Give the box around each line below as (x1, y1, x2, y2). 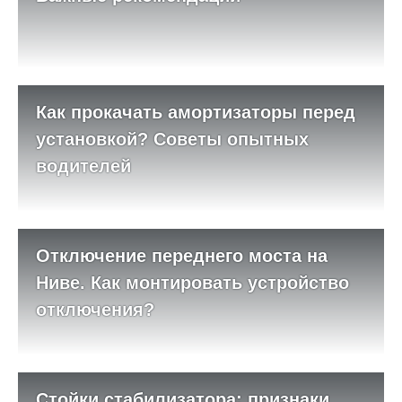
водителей (36, 156, 131, 176)
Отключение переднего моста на (36, 246, 328, 266)
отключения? (36, 300, 154, 319)
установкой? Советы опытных (36, 129, 309, 149)
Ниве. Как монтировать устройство (36, 273, 349, 293)
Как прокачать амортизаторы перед (36, 102, 355, 122)
